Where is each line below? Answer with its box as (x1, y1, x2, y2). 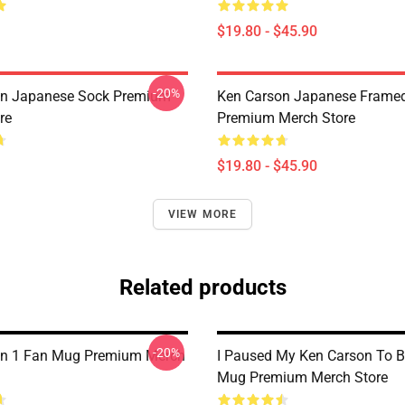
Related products (118, 275, 287, 300)
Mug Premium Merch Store (217, 369, 388, 386)
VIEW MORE (167, 208, 238, 221)
